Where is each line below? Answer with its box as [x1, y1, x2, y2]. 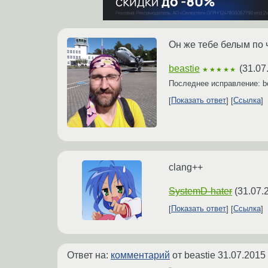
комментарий [111, 249, 170, 260]
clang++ [169, 162, 203, 172]
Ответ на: [67, 249, 111, 260]
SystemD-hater [169, 185, 232, 196]
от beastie [170, 249, 218, 260]
